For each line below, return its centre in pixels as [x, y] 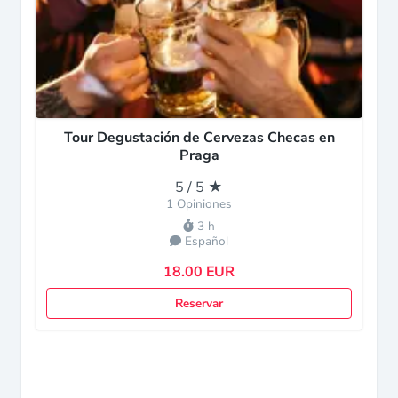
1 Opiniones [199, 204]
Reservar [199, 303]
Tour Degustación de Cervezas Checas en [199, 138]
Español [207, 241]
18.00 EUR [199, 272]
